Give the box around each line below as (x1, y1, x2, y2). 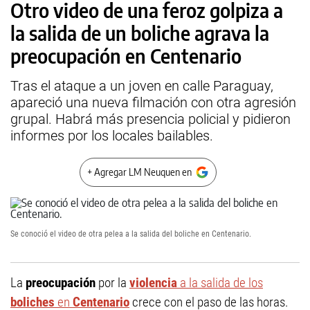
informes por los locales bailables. (10, 127, 213, 144)
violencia (129, 275, 177, 291)
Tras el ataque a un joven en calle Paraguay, (10, 77, 273, 94)
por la (95, 275, 129, 291)
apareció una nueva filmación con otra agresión (10, 94, 296, 111)
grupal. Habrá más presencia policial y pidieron (10, 111, 291, 127)
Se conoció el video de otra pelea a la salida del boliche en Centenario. (10, 229, 251, 239)
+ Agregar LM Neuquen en (87, 166, 192, 178)
